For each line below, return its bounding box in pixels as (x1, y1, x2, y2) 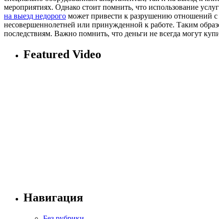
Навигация (23, 191, 83, 204)
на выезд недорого (4, 11, 66, 20)
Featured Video (23, 47, 101, 61)
